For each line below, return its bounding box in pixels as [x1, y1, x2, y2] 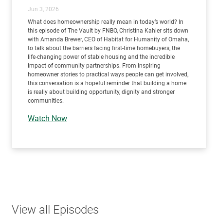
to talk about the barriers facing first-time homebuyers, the [28, 44, 180, 52]
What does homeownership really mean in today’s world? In [28, 18, 183, 25]
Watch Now [28, 113, 67, 123]
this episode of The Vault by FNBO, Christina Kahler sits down [28, 27, 188, 34]
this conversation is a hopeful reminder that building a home [28, 79, 186, 87]
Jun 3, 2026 [28, 5, 59, 13]
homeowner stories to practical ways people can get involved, [28, 71, 188, 78]
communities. [28, 97, 64, 104]
